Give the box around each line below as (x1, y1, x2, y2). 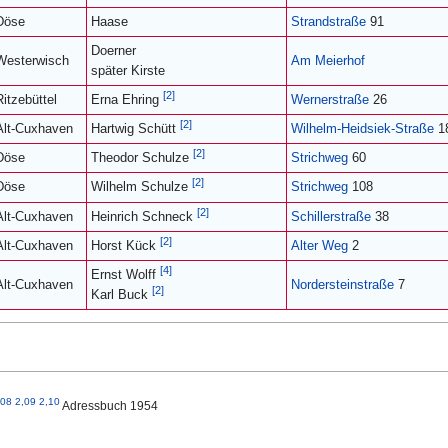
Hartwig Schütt (91, 121, 180, 136)
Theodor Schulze (91, 150, 193, 165)
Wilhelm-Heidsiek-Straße (291, 121, 434, 136)
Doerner (91, 43, 136, 58)
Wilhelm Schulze (91, 179, 192, 194)
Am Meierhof (291, 53, 365, 68)
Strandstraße (291, 14, 366, 29)
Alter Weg (291, 238, 348, 253)
